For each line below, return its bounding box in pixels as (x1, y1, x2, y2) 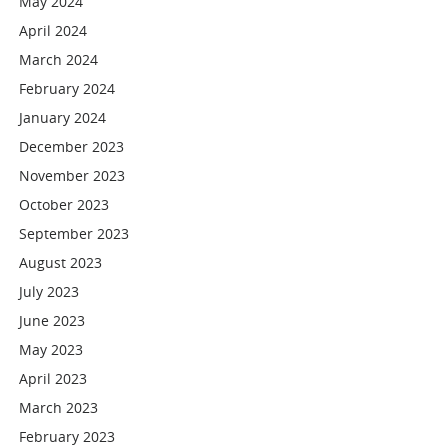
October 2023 (19, 195, 110, 214)
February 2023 (19, 427, 116, 446)
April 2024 (19, 21, 88, 40)
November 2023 (19, 166, 126, 185)
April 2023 (19, 369, 88, 388)
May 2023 (19, 340, 84, 359)
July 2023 (19, 282, 80, 301)
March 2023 (19, 398, 99, 417)
